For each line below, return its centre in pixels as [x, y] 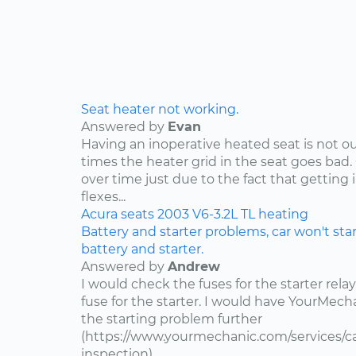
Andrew [194, 267]
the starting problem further [172, 319]
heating [283, 215]
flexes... [103, 197]
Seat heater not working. [160, 110]
